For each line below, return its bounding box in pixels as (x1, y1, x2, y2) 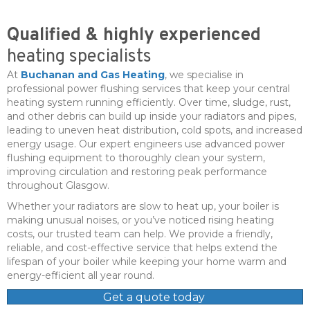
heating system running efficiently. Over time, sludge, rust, (7, 95, 291, 109)
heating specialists (7, 45, 152, 69)
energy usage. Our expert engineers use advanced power (7, 137, 285, 150)
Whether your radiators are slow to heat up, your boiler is (7, 199, 279, 212)
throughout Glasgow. (7, 179, 109, 192)
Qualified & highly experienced (7, 24, 261, 47)
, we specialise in (165, 68, 244, 81)
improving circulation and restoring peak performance (7, 165, 267, 178)
